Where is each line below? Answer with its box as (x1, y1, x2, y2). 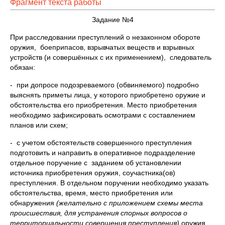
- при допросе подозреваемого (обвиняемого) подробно (10, 81, 199, 89)
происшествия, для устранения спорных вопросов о (10, 209, 187, 217)
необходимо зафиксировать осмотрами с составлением (10, 111, 195, 119)
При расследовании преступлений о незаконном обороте (10, 33, 200, 41)
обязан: (10, 63, 35, 71)
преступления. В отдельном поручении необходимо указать (10, 179, 208, 187)
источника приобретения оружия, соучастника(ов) (10, 169, 175, 177)
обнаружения (10, 199, 56, 207)
